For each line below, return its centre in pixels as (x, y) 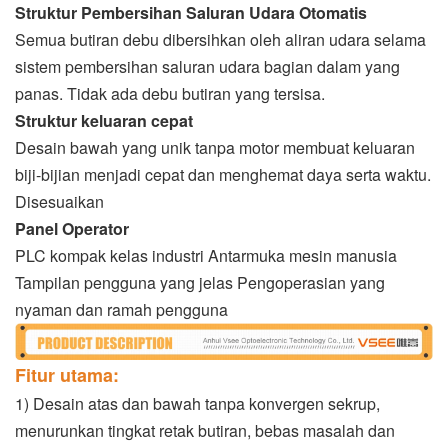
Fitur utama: (67, 375)
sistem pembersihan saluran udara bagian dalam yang (207, 66)
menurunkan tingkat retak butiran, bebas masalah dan (205, 431)
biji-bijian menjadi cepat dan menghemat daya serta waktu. (223, 174)
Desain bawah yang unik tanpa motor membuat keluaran (215, 147)
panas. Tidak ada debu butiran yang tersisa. (170, 93)
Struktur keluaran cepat (104, 120)
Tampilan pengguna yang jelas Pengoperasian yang (200, 282)
